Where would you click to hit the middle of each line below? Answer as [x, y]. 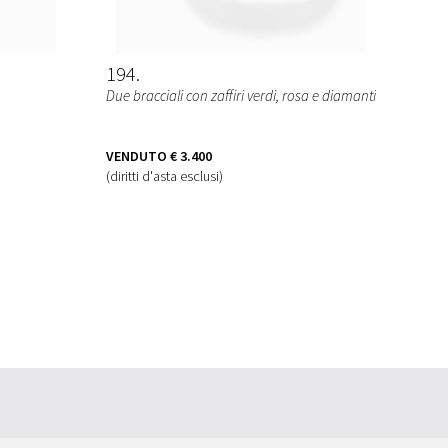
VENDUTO [136, 155]
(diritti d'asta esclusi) [164, 175]
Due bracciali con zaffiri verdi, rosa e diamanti [241, 95]
